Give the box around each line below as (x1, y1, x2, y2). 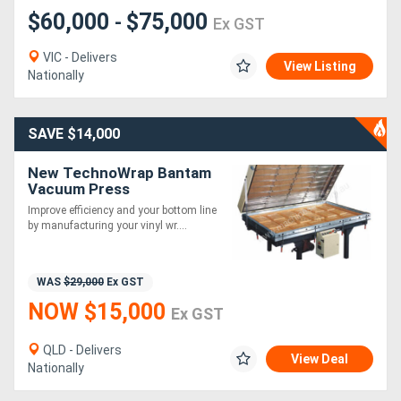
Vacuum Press (28, 180, 130, 199)
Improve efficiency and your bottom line (28, 204, 217, 218)
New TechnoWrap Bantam (28, 164, 211, 183)
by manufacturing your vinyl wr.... (28, 219, 187, 233)
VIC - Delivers (40, 50, 117, 65)
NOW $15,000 (28, 299, 171, 326)
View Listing (284, 59, 356, 74)
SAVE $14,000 (28, 125, 120, 143)
